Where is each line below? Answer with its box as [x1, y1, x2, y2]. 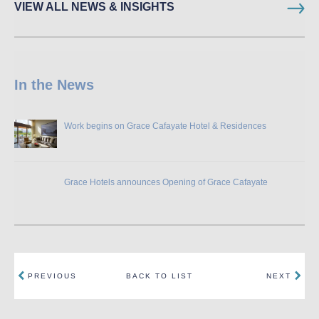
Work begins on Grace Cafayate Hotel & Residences [64, 120, 266, 131]
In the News [14, 76, 94, 93]
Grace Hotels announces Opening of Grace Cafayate [64, 177, 268, 187]
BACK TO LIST [126, 271, 193, 280]
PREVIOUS [28, 271, 77, 280]
